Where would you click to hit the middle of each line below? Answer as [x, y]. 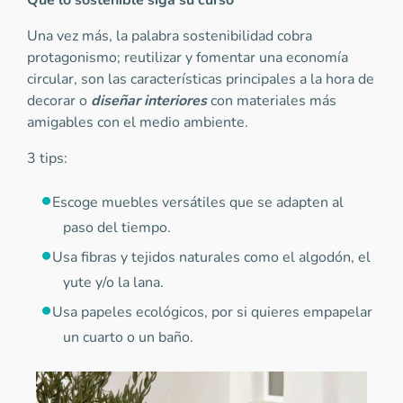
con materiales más [272, 101]
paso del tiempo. [119, 228]
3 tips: [47, 158]
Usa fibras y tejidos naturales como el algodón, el [211, 257]
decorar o [59, 101]
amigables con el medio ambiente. [141, 122]
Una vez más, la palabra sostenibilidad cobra [170, 36]
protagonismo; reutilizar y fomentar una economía [188, 58]
